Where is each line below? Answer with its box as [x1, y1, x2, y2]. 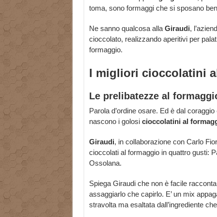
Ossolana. [89, 159, 122, 168]
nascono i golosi [89, 117, 142, 126]
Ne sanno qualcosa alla [89, 24, 165, 33]
